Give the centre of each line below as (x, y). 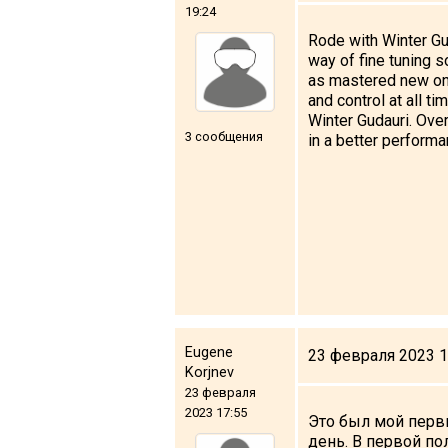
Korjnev (209, 372)
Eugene (209, 352)
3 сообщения (224, 136)
